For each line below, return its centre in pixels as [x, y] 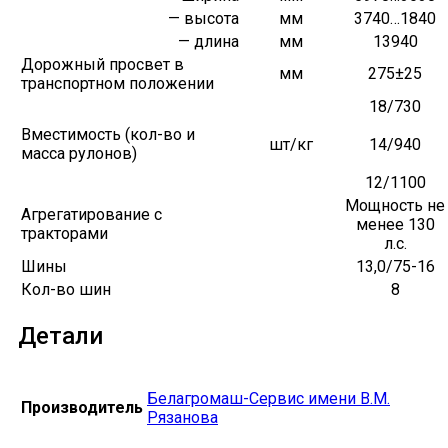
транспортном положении [117, 84]
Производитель [82, 407]
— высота [203, 19]
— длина [208, 42]
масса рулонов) [79, 154]
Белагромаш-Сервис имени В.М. [268, 398]
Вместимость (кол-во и [108, 135]
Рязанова [182, 417]
